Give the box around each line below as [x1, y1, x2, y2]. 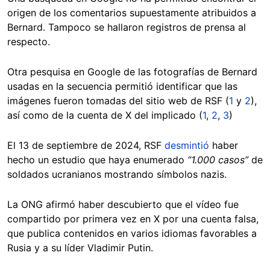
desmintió [165, 139, 212, 151]
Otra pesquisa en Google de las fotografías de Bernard [7, 65, 257, 78]
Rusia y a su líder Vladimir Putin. [7, 241, 153, 254]
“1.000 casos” [187, 153, 251, 166]
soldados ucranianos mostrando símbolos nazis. [7, 168, 230, 180]
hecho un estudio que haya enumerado [7, 153, 187, 166]
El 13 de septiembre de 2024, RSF [7, 139, 165, 151]
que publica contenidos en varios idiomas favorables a [7, 227, 257, 239]
